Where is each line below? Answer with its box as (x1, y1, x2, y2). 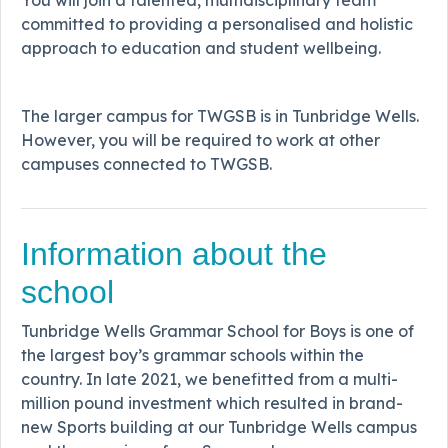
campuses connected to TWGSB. (21, 153, 272, 174)
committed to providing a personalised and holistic (21, 13, 413, 34)
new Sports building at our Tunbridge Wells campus (21, 416, 417, 437)
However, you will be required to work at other (21, 129, 380, 150)
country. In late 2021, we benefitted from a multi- (21, 368, 398, 389)
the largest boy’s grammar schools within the (21, 344, 364, 365)
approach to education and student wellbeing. (21, 37, 381, 58)
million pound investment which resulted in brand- (21, 392, 403, 413)
